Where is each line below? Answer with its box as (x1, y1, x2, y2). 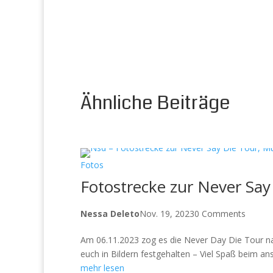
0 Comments (194, 208, 246, 219)
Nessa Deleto (80, 208, 140, 219)
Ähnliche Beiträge (80, 90, 230, 116)
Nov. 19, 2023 (140, 208, 194, 219)
